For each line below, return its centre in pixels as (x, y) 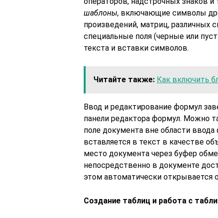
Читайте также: (124, 80)
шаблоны (100, 13)
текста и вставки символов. (136, 48)
